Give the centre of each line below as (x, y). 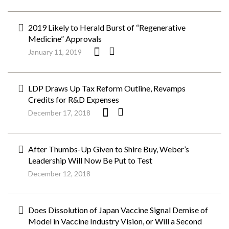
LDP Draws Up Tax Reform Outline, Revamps (107, 88)
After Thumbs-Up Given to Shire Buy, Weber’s (109, 149)
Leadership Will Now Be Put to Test (90, 160)
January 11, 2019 (55, 52)
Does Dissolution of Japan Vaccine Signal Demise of (118, 210)
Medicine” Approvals (65, 39)
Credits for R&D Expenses (74, 99)
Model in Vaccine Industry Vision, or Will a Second (115, 221)
